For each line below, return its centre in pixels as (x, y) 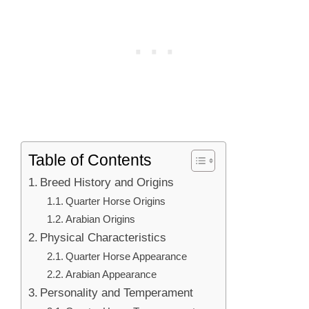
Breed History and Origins (107, 182)
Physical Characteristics (103, 237)
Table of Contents (90, 160)
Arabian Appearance (111, 274)
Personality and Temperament (117, 292)
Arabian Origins (101, 219)
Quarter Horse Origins (116, 201)
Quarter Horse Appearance (127, 256)
